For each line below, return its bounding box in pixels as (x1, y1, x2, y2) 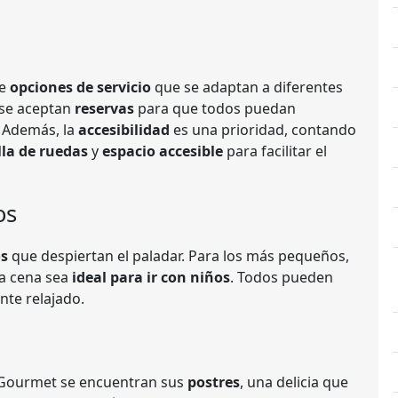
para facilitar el (223, 141, 327, 161)
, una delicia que (240, 372, 348, 392)
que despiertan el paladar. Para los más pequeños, (8, 246, 349, 266)
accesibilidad (78, 120, 170, 139)
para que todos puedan (134, 99, 296, 118)
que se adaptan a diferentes (151, 77, 343, 97)
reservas (75, 99, 134, 118)
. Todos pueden (230, 267, 333, 287)
